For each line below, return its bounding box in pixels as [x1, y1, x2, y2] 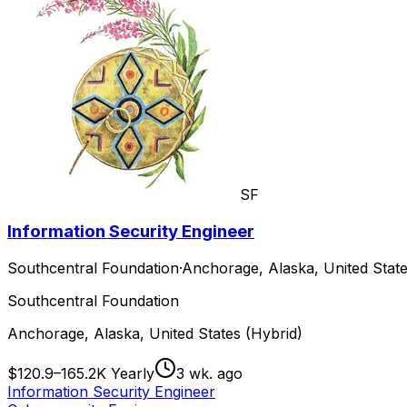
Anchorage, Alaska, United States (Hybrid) [7, 323, 303, 342]
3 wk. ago [176, 363, 243, 382]
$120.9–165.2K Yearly [7, 363, 154, 382]
